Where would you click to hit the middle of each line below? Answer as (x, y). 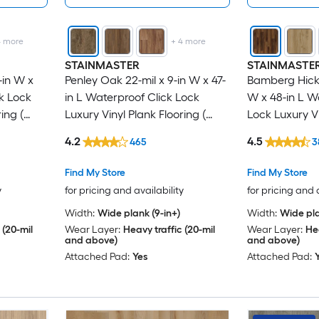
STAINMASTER (102, 66)
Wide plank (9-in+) (138, 213)
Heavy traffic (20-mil (169, 229)
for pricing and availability (124, 190)
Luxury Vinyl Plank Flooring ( (135, 115)
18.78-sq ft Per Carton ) (123, 132)
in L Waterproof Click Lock (132, 98)
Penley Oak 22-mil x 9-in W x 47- (145, 80)
